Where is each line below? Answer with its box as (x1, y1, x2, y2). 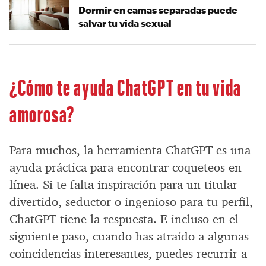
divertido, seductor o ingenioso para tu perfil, (9, 194, 253, 210)
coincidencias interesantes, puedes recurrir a (9, 246, 247, 262)
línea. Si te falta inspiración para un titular (9, 177, 237, 193)
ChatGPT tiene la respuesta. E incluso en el (9, 211, 239, 227)
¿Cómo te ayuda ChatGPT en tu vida (9, 73, 242, 100)
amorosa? (9, 100, 75, 127)
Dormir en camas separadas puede (78, 4, 237, 16)
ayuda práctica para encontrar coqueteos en (9, 160, 242, 176)
